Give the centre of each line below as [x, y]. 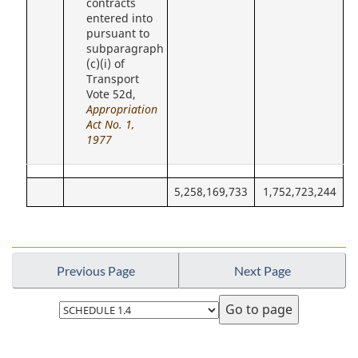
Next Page [263, 270]
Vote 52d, [111, 95]
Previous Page [95, 270]
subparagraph [125, 49]
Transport [113, 80]
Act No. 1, [111, 125]
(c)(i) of [106, 64]
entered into [120, 19]
